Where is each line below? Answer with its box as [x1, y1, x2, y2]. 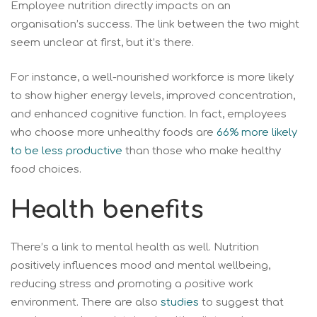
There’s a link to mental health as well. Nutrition [11, 241, 259, 254]
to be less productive [11, 144, 122, 157]
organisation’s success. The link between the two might [11, 18, 299, 31]
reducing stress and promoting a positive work [11, 278, 253, 291]
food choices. [11, 163, 81, 175]
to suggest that [199, 296, 284, 309]
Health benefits [11, 197, 204, 224]
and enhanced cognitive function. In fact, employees [11, 108, 287, 120]
